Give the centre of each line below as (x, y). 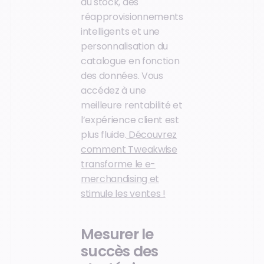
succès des (120, 252)
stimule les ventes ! (123, 193)
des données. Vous (122, 75)
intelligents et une (120, 31)
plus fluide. (104, 134)
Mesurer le (117, 235)
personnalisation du (124, 46)
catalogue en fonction (130, 61)
